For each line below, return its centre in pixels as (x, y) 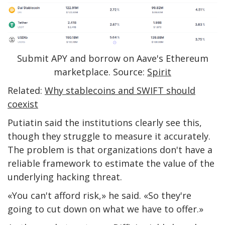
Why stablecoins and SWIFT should (120, 90)
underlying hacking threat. (65, 177)
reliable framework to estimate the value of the (111, 163)
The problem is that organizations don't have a (110, 149)
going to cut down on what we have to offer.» (105, 209)
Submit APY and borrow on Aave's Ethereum (113, 58)
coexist (23, 104)
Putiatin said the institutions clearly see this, (105, 122)
